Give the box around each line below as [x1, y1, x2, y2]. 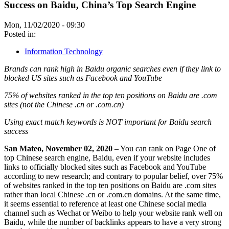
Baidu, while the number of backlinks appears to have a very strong [4, 217, 221, 226]
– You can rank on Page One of [112, 144, 216, 153]
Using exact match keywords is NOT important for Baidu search [4, 117, 212, 126]
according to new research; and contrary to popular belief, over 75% [4, 171, 223, 180]
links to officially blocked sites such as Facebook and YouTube [4, 162, 206, 171]
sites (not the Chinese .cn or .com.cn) [4, 100, 124, 109]
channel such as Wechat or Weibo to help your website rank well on [4, 208, 222, 217]
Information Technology [25, 47, 103, 56]
